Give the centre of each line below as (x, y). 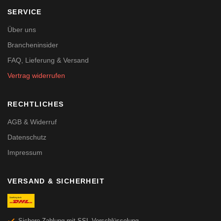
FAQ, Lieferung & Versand (48, 60)
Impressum (25, 152)
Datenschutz (27, 137)
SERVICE (25, 12)
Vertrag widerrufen (36, 75)
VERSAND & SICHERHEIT (56, 181)
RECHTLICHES (36, 104)
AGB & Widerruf (32, 122)
